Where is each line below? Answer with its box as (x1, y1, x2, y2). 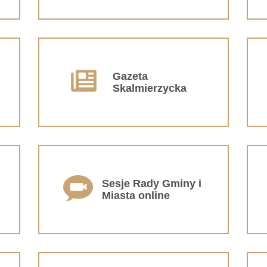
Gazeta (112, 70, 148, 82)
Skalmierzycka (112, 82, 187, 94)
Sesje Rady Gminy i (102, 177, 201, 190)
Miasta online (102, 189, 170, 201)
